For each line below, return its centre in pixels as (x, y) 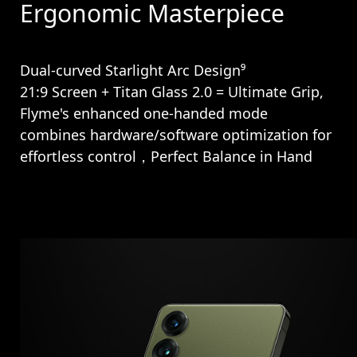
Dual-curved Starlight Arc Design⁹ (133, 70)
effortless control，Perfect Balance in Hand (167, 156)
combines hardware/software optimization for (176, 134)
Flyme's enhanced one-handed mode (144, 113)
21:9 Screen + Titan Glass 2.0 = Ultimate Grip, (172, 91)
